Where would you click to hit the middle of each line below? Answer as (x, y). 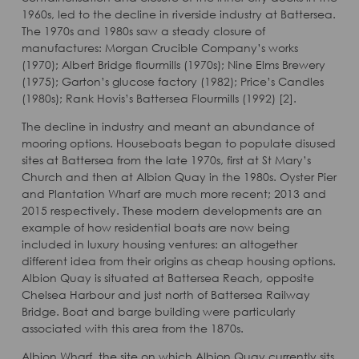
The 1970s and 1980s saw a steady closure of (143, 31)
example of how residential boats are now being (155, 227)
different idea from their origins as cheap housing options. (178, 261)
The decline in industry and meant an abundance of (167, 126)
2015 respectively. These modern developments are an (171, 210)
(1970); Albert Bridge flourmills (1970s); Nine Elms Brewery (173, 65)
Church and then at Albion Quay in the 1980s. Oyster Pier (179, 177)
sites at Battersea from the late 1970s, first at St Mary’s (166, 160)
